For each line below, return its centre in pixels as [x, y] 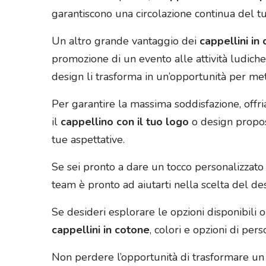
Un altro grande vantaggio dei [126, 41]
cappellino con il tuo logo [125, 122]
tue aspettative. [88, 140]
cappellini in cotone [101, 230]
